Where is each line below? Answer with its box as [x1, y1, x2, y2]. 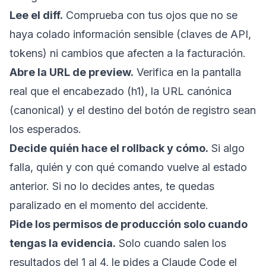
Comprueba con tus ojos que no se [63, 8, 237, 21]
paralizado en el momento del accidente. [9, 198, 208, 211]
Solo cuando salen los [116, 236, 226, 249]
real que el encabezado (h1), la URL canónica [9, 84, 232, 97]
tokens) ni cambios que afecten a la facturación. [9, 46, 246, 59]
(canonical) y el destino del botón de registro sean [9, 103, 256, 116]
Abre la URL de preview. [9, 65, 134, 78]
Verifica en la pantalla [134, 65, 241, 78]
